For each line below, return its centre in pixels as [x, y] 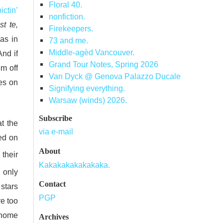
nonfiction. [67, 17]
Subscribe [56, 118]
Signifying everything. [87, 88]
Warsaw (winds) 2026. [88, 100]
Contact [52, 184]
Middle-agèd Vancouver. [91, 53]
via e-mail [56, 132]
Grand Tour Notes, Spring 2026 [103, 64]
